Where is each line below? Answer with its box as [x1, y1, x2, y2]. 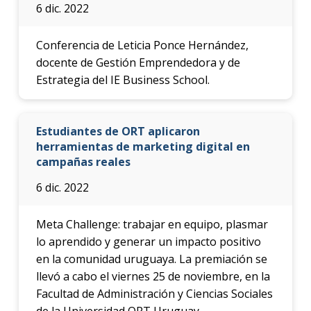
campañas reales [35, 153, 131, 169]
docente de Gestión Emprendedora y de [35, 54, 240, 70]
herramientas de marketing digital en [35, 138, 250, 154]
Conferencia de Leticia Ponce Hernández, [35, 37, 249, 53]
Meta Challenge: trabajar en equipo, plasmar [35, 216, 268, 232]
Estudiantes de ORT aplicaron [35, 123, 200, 139]
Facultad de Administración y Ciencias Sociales [35, 285, 273, 301]
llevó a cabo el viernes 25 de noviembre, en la [35, 268, 270, 284]
